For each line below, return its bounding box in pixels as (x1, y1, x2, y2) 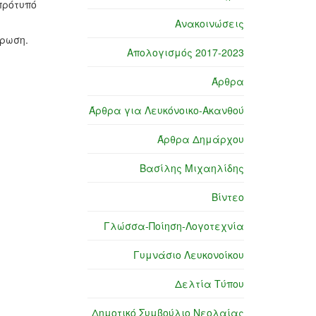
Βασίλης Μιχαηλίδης (140, 161, 244, 176)
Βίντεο (212, 190, 244, 205)
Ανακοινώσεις (175, 16, 244, 31)
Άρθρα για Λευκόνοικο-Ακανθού (89, 103, 244, 118)
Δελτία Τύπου (175, 276, 244, 291)
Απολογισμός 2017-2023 (127, 45, 244, 60)
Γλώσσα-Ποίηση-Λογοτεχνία (104, 219, 244, 233)
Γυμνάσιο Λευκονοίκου (133, 248, 244, 262)
